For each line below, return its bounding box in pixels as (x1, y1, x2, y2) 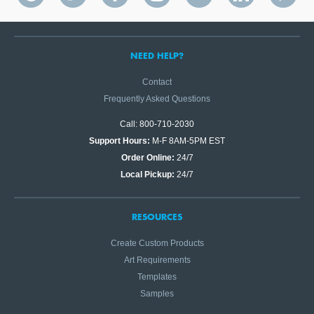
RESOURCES (132, 210, 182, 223)
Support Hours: (89, 136, 150, 146)
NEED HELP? (130, 49, 184, 62)
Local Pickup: (121, 170, 175, 179)
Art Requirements (123, 255, 191, 265)
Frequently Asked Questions (104, 94, 210, 104)
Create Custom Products (110, 238, 204, 248)
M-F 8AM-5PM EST (150, 136, 225, 146)
